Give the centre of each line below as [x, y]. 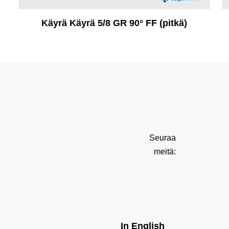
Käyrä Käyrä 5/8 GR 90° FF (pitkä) [114, 23]
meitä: [165, 152]
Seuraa [162, 138]
